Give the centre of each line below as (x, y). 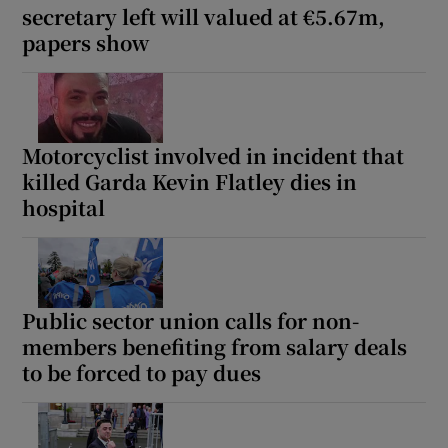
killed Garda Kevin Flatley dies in (190, 181)
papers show (86, 42)
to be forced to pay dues (142, 372)
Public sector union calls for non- (191, 320)
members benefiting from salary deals (215, 346)
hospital (64, 207)
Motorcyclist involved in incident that (213, 155)
